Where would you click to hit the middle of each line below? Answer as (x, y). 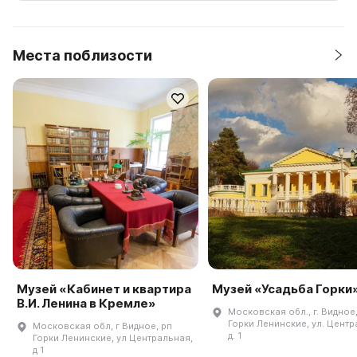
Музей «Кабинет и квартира (104, 289)
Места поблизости (82, 55)
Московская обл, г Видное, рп (102, 326)
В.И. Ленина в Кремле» (86, 304)
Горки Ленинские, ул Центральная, (113, 338)
